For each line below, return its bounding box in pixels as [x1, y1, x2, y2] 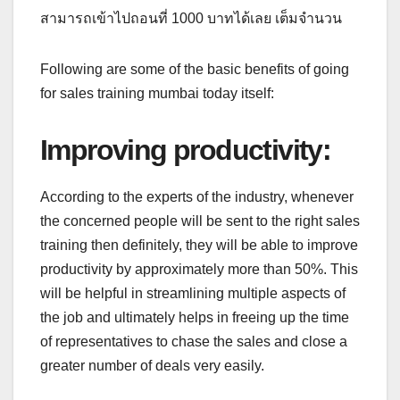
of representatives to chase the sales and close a [40, 333, 347, 349]
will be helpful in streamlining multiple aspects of [40, 285, 346, 301]
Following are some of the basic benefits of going [40, 62, 349, 78]
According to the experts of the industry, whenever [40, 188, 354, 204]
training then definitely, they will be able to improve [40, 237, 358, 253]
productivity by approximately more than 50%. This [40, 261, 358, 277]
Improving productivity [40, 134, 322, 167]
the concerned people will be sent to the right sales [40, 212, 360, 229]
